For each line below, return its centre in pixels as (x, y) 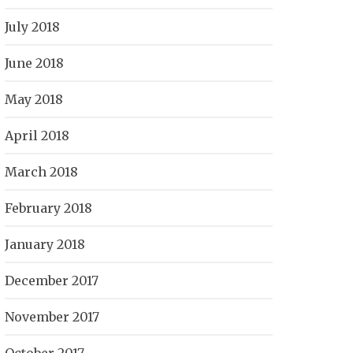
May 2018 (34, 99)
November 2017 (52, 317)
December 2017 (52, 281)
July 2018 (32, 27)
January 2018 (45, 244)
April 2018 (37, 136)
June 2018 (34, 63)
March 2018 (41, 172)
